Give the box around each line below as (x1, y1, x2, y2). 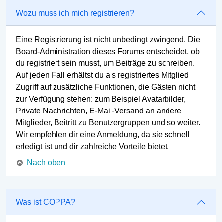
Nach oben (27, 158, 65, 167)
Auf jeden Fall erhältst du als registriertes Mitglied (16, 71, 189, 80)
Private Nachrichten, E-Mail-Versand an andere (16, 107, 181, 115)
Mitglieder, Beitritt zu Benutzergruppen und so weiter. (16, 118, 200, 127)
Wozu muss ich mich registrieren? (16, 8, 134, 17)
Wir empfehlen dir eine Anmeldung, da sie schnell (16, 130, 190, 139)
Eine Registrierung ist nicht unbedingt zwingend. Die (16, 35, 200, 44)
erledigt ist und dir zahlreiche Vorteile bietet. (16, 142, 169, 151)
